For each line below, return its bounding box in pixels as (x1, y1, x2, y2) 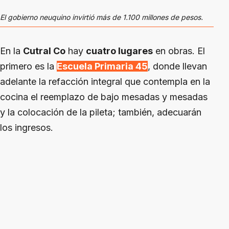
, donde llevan (148, 60, 207, 72)
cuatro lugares (86, 45, 153, 56)
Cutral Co (23, 45, 65, 56)
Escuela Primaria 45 (57, 60, 148, 72)
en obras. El (153, 45, 205, 56)
